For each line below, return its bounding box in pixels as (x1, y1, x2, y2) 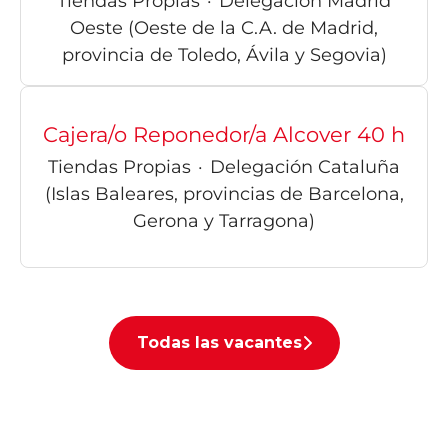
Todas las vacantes (136, 333, 302, 353)
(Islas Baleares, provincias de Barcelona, (44, 183, 404, 206)
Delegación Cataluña (210, 156, 400, 179)
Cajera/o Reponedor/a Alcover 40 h (43, 122, 405, 148)
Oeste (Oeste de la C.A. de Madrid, (70, 16, 378, 39)
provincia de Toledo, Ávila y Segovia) (61, 43, 387, 66)
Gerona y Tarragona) (133, 210, 315, 233)
